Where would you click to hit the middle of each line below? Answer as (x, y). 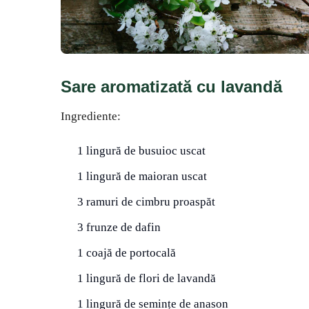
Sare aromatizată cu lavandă (171, 86)
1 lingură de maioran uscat (142, 176)
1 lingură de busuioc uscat (141, 150)
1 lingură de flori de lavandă (147, 278)
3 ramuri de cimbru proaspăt (146, 201)
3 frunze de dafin (119, 227)
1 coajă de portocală (127, 252)
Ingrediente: (91, 116)
